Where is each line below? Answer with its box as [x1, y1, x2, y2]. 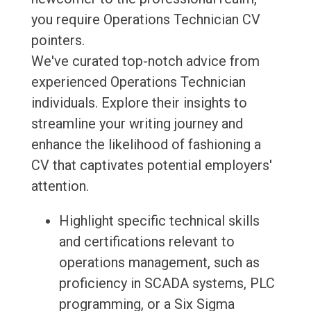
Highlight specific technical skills [58, 212, 260, 230]
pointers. [31, 32, 85, 49]
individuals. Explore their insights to [31, 94, 247, 112]
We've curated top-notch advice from [31, 53, 260, 70]
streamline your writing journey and [31, 115, 243, 133]
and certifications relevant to [58, 233, 235, 251]
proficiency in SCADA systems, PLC [58, 275, 275, 292]
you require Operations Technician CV [31, 11, 260, 28]
